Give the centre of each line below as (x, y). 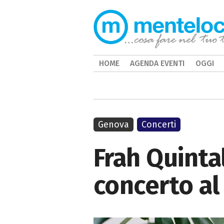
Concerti (159, 124)
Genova (113, 124)
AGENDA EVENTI (157, 63)
